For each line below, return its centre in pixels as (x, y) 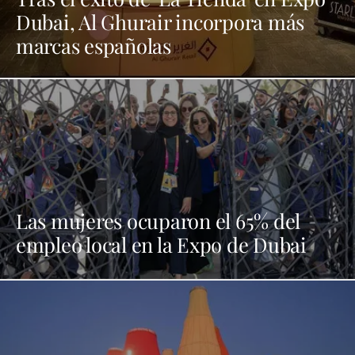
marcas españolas (94, 46)
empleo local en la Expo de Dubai (161, 244)
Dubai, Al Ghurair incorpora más (160, 22)
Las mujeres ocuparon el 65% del (158, 221)
